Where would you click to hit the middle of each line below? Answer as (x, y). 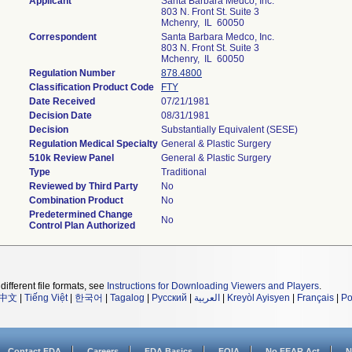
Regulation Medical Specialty (93, 144)
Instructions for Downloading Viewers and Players (213, 286)
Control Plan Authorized (82, 225)
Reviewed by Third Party (84, 186)
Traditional (184, 172)
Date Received (62, 101)
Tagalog (127, 298)
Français (315, 298)
